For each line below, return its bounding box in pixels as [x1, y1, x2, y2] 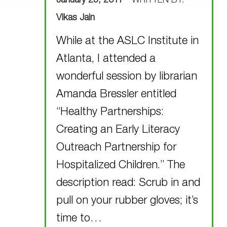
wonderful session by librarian [56, 71, 198, 83]
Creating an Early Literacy [56, 124, 180, 136]
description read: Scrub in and [56, 177, 201, 189]
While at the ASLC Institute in [56, 35, 199, 47]
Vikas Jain [56, 13, 95, 23]
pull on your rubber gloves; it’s [56, 195, 199, 207]
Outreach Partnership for [56, 142, 177, 154]
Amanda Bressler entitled [56, 89, 177, 100]
